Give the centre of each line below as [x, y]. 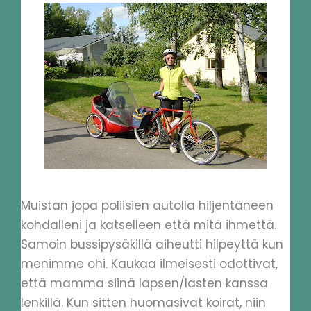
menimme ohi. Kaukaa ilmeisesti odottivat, [149, 263]
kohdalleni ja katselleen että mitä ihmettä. [149, 225]
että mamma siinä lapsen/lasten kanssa [144, 283]
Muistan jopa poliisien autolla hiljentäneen [147, 205]
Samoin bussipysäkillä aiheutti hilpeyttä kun [152, 244]
